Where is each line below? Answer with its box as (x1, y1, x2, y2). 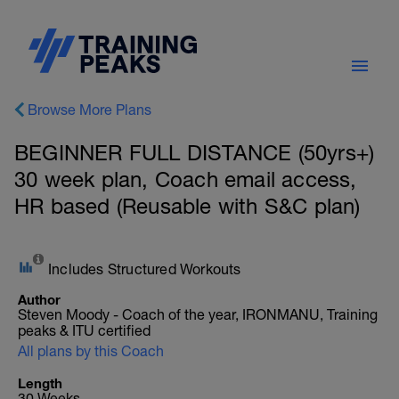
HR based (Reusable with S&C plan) (14, 193, 361, 218)
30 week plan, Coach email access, (14, 167, 357, 191)
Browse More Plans (28, 102, 151, 118)
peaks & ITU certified (18, 322, 151, 338)
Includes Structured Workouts (48, 261, 241, 277)
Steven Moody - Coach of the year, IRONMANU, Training (18, 306, 378, 322)
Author (18, 291, 61, 307)
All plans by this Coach (18, 343, 164, 359)
